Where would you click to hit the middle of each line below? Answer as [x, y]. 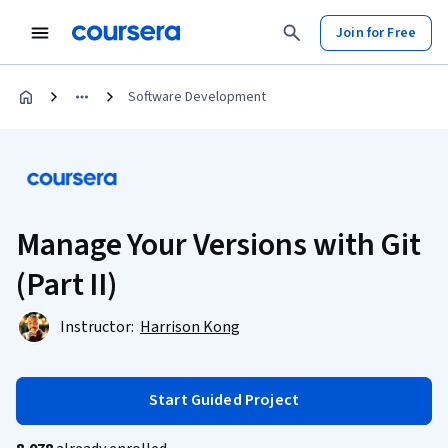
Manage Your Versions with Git [219, 245]
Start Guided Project [224, 400]
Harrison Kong [190, 327]
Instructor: [98, 327]
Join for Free [376, 32]
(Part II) [67, 285]
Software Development [197, 97]
